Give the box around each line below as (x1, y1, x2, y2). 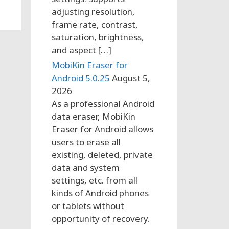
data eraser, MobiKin (52, 110, 135, 122)
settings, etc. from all (52, 174, 138, 186)
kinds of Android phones (52, 187, 149, 199)
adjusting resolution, (52, 5, 135, 17)
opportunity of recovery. (52, 212, 150, 224)
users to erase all (52, 135, 121, 148)
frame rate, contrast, (52, 18, 138, 30)
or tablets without (52, 199, 124, 212)
